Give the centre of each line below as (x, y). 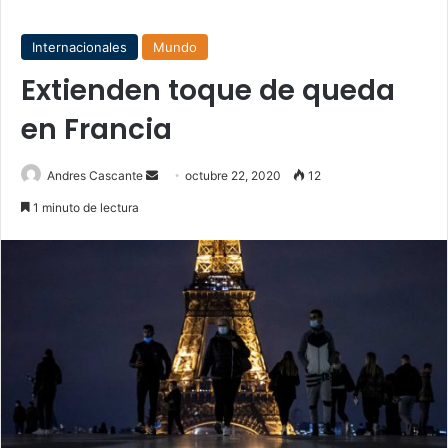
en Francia (96, 129)
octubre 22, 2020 (233, 175)
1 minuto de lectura (84, 207)
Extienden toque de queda (208, 90)
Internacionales (79, 47)
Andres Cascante (95, 175)
